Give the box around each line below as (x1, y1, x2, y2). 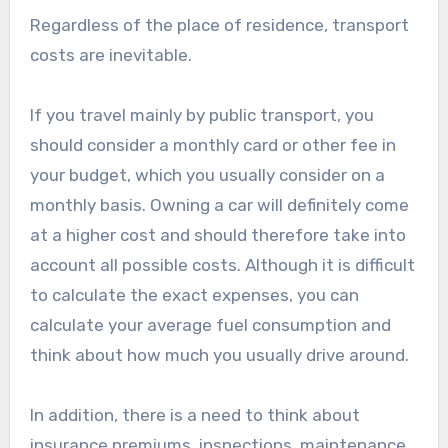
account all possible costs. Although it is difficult (29, 254, 415, 275)
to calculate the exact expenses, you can (29, 284, 359, 305)
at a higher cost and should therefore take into (29, 224, 406, 245)
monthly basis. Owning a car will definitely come (29, 194, 409, 215)
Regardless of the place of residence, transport (29, 14, 409, 35)
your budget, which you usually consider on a (29, 164, 385, 185)
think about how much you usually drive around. (29, 344, 409, 365)
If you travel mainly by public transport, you (29, 104, 374, 125)
